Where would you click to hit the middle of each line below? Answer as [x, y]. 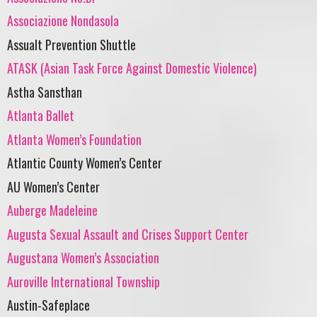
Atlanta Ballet [41, 116]
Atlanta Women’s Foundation [74, 139]
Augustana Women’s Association [83, 258]
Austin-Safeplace [48, 305]
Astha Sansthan [45, 92]
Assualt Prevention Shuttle [71, 44]
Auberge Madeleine [52, 211]
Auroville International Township [83, 281]
